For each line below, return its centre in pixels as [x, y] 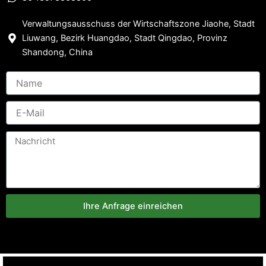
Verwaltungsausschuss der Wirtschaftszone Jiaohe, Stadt [139, 24]
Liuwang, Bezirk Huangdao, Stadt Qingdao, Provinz [125, 38]
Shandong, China [58, 53]
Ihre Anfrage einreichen [133, 206]
